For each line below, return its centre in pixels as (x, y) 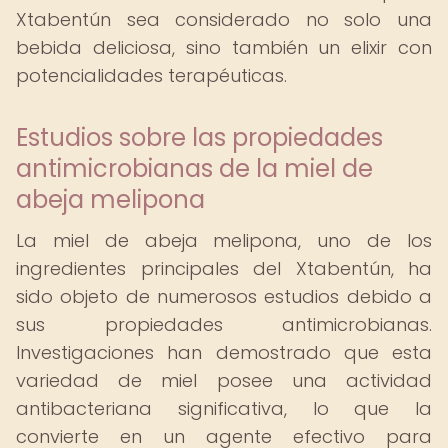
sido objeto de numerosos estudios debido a (224, 296)
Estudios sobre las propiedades (199, 137)
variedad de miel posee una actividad (224, 380)
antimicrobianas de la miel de (194, 168)
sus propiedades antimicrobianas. (224, 324)
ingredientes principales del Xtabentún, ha (224, 268)
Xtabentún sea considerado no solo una (224, 19)
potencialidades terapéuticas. (151, 75)
